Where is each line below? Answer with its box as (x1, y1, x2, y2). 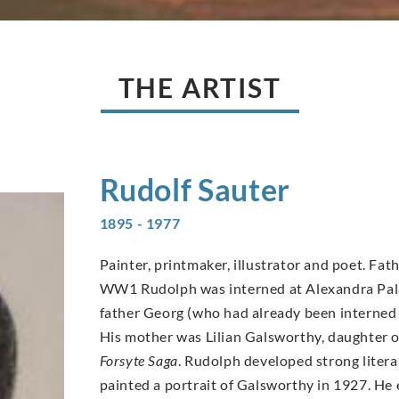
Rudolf (99, 170, 192, 208)
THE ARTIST (118, 70, 281, 103)
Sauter (198, 170, 290, 208)
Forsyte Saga (99, 351, 178, 369)
